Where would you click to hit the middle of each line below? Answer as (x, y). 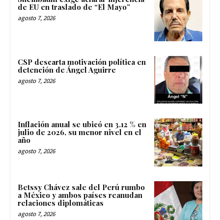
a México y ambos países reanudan (80, 195)
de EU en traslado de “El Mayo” (74, 7)
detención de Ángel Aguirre (67, 69)
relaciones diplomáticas (61, 203)
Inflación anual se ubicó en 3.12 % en (82, 124)
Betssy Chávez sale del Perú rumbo (81, 187)
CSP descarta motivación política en (82, 62)
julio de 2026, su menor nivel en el (80, 132)
